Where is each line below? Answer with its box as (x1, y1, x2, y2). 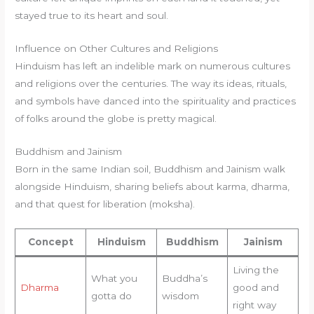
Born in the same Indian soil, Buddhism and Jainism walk (15, 163, 286, 175)
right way (232, 299, 276, 310)
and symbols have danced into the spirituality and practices (15, 95, 296, 107)
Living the (232, 264, 279, 275)
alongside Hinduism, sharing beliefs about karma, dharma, (15, 180, 290, 192)
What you (90, 272, 137, 284)
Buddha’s (161, 272, 207, 284)
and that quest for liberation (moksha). (15, 198, 196, 210)
